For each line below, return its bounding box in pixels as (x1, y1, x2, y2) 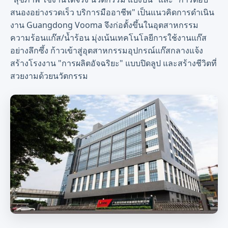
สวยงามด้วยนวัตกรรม (10, 70, 88, 81)
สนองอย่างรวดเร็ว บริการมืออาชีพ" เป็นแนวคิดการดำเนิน (10, 7, 214, 18)
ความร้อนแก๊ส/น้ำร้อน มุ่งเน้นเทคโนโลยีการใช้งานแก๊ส (10, 32, 207, 43)
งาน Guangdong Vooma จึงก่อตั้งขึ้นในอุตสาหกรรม (10, 19, 198, 31)
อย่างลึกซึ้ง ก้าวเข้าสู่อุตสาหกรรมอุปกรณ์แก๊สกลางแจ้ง (10, 45, 203, 56)
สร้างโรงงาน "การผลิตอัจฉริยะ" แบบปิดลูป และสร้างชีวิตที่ (10, 58, 217, 69)
